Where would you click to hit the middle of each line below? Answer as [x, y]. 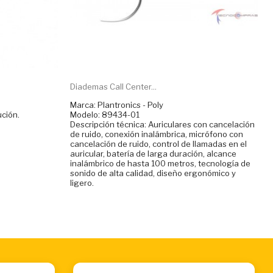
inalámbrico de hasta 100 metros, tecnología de [160, 163]
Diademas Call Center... [113, 86]
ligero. [82, 183]
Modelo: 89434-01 [105, 114]
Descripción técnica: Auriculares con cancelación [162, 124]
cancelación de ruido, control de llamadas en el [158, 144]
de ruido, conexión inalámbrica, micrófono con [156, 134]
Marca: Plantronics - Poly [116, 105]
